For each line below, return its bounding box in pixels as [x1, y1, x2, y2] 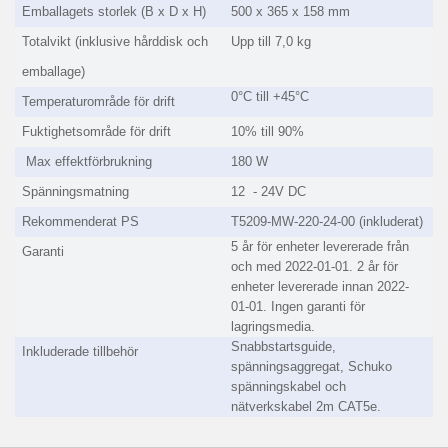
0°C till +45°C [231, 89, 310, 105]
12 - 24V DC [231, 184, 307, 200]
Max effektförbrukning [22, 154, 153, 170]
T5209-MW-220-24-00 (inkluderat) [231, 214, 424, 230]
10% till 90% [231, 124, 305, 140]
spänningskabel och [231, 379, 347, 395]
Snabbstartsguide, [231, 339, 337, 355]
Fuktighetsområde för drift [22, 124, 172, 140]
